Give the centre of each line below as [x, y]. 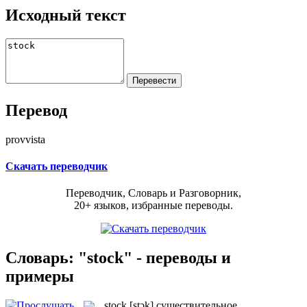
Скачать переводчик [57, 166]
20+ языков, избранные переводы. [153, 206]
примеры [40, 276]
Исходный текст [66, 15]
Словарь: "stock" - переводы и [118, 257]
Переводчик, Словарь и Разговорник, [153, 193]
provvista [25, 139]
